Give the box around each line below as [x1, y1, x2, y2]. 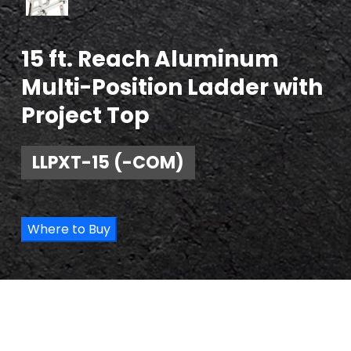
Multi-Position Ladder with [21, 71, 323, 103]
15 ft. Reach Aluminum [21, 43, 279, 74]
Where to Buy [27, 219, 110, 238]
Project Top [21, 100, 150, 131]
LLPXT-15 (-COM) [32, 150, 184, 175]
